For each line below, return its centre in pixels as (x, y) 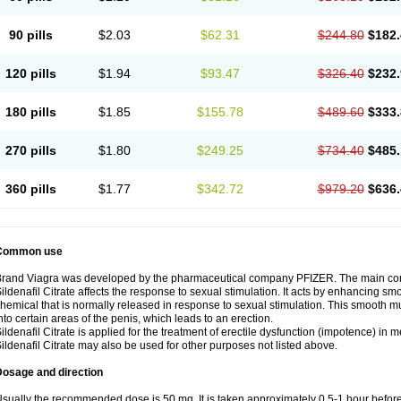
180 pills (30, 112)
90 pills (30, 35)
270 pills (30, 150)
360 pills (30, 189)
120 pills (30, 73)
